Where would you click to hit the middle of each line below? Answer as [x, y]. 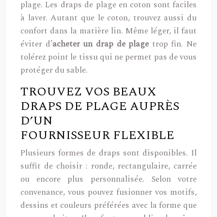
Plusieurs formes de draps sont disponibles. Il [108, 153]
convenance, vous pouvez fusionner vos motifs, [108, 192]
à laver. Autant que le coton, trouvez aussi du [108, 18]
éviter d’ [36, 44]
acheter [68, 44]
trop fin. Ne [173, 44]
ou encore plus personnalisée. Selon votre [108, 179]
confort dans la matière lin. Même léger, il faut [108, 31]
